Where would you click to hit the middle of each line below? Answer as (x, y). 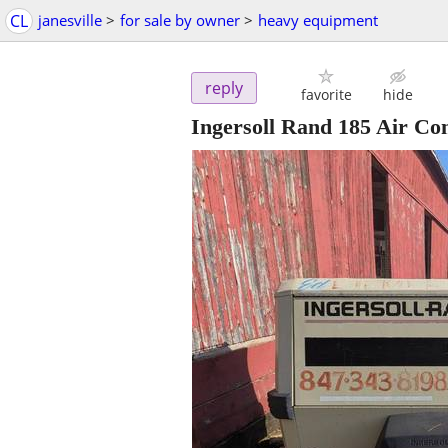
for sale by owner (180, 20)
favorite (326, 95)
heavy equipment (318, 20)
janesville (70, 20)
